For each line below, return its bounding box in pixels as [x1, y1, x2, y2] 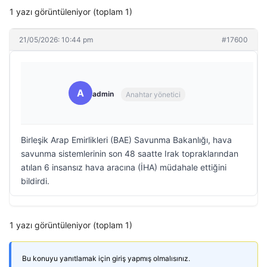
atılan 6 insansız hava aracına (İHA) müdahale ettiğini [21, 162, 226, 172]
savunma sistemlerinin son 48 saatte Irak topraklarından [21, 148, 238, 159]
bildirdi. [21, 176, 49, 186]
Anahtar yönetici [126, 89, 181, 99]
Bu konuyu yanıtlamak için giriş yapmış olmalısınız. [22, 254, 190, 263]
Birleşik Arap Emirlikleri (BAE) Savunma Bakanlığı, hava [21, 135, 232, 145]
